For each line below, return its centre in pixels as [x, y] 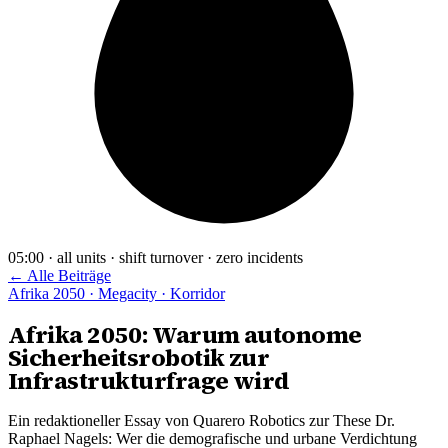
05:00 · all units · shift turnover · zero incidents [155, 258]
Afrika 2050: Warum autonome [185, 335]
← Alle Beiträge [59, 276]
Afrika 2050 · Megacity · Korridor [116, 294]
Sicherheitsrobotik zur [139, 358]
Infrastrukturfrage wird [149, 381]
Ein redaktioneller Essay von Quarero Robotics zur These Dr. [201, 421]
